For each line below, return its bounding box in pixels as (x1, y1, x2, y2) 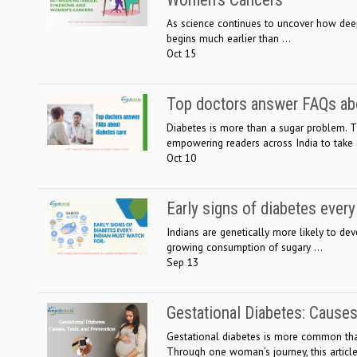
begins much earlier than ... (167, 30, 291, 45)
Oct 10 (167, 150, 196, 165)
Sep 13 (167, 254, 198, 269)
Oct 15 (167, 45, 196, 61)
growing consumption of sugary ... (167, 239, 323, 254)
